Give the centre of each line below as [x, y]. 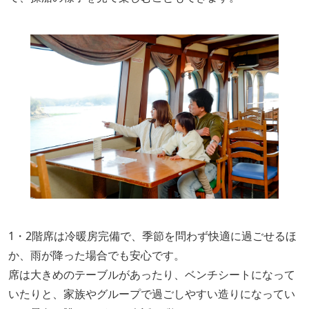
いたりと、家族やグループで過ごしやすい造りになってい [152, 294]
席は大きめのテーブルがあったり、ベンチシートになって [152, 275]
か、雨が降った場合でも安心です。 [97, 255]
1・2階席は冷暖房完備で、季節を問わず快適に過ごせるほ [152, 236]
